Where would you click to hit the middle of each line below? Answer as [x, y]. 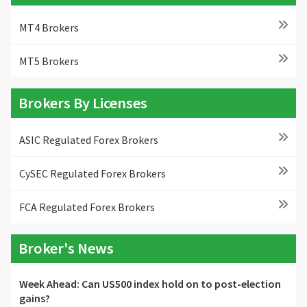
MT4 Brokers [49, 27]
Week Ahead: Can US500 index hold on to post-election [150, 284]
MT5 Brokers [49, 61]
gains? [35, 298]
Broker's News [66, 248]
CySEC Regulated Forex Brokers [93, 173]
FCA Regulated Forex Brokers [87, 207]
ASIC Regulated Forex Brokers [89, 139]
